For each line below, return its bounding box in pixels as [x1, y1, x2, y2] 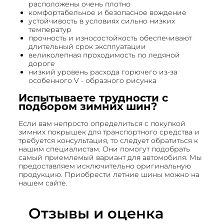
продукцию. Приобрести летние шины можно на [18, 169, 199, 179]
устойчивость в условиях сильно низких [28, 16, 175, 25]
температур [28, 24, 71, 34]
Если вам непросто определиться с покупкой [18, 118, 185, 128]
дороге [28, 58, 55, 68]
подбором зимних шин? [18, 100, 157, 113]
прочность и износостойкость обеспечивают [28, 33, 192, 42]
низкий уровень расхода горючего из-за [28, 67, 177, 76]
